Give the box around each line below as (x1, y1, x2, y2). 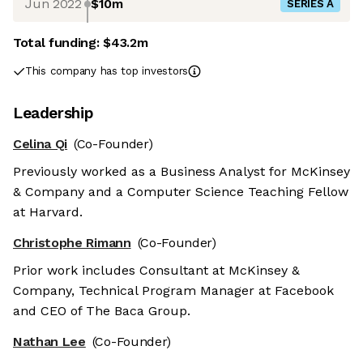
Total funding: (13, 35, 104, 51)
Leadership (13, 104, 94, 123)
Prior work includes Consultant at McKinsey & (13, 263, 300, 279)
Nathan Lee (13, 334, 86, 350)
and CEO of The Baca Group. (13, 303, 190, 319)
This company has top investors (25, 65, 189, 78)
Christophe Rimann (13, 235, 131, 251)
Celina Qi (13, 136, 68, 152)
